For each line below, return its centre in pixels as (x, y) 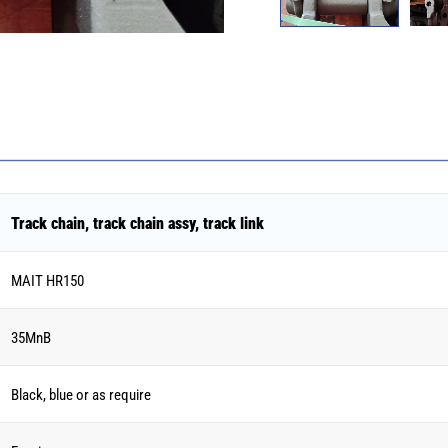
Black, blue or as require (81, 394)
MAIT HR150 (47, 280)
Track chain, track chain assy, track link (137, 222)
